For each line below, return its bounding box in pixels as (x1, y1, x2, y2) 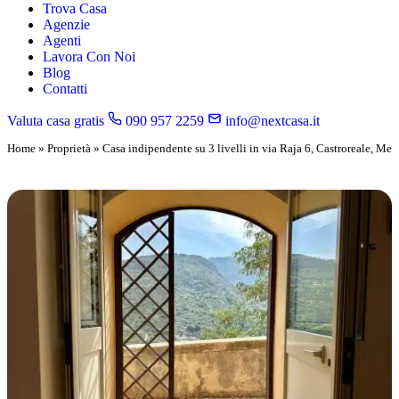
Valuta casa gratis (7, 113, 104, 128)
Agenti (43, 33, 81, 48)
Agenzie (43, 17, 90, 32)
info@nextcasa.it (222, 113, 320, 128)
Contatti (43, 81, 87, 96)
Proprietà (47, 142, 91, 155)
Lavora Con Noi (43, 49, 135, 64)
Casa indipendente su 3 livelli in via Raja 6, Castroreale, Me (102, 142, 392, 155)
